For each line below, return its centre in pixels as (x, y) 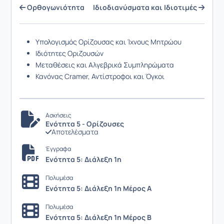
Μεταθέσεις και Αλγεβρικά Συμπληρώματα (105, 65)
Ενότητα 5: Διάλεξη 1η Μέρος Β (98, 217)
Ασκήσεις (58, 115)
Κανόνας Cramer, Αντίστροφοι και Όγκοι (100, 76)
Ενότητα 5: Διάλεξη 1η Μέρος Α (98, 188)
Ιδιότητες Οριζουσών (70, 53)
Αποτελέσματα (75, 132)
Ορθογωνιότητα (55, 7)
